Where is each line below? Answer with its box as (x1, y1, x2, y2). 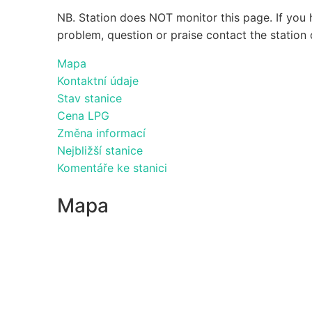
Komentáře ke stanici (57, 160, 167, 175)
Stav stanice (57, 91, 122, 105)
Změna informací (57, 125, 146, 140)
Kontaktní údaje (57, 73, 139, 88)
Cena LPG (57, 108, 109, 123)
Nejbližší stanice (57, 143, 143, 157)
